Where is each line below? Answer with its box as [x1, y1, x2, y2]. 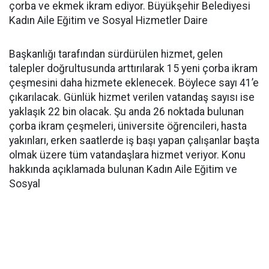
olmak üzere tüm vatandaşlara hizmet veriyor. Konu [9, 149, 246, 161]
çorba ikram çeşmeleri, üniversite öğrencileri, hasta [9, 120, 247, 132]
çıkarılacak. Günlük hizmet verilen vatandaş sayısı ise [9, 91, 255, 103]
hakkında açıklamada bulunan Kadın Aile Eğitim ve [9, 163, 237, 175]
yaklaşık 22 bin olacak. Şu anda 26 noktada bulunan [9, 106, 244, 118]
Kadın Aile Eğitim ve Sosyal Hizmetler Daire [9, 14, 208, 26]
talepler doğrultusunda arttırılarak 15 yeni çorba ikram [9, 62, 258, 74]
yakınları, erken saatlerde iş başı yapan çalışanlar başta [9, 134, 259, 147]
